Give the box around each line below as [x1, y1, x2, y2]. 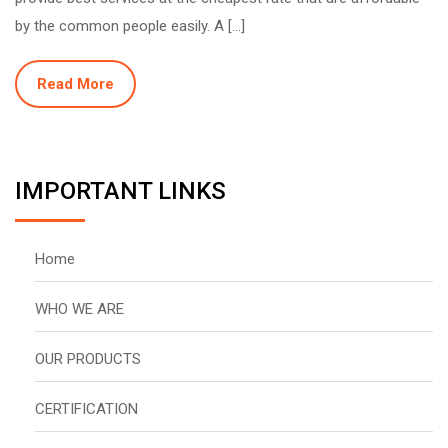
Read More [37, 74, 114, 93]
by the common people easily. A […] [15, 16, 245, 35]
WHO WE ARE [35, 299, 124, 318]
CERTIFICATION [35, 399, 138, 418]
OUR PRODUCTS [35, 349, 141, 368]
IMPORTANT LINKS [15, 176, 226, 205]
